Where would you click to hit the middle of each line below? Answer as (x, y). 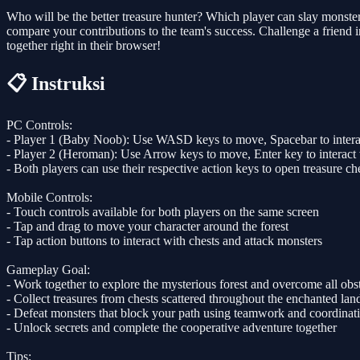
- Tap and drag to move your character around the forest (147, 226)
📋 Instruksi (56, 83)
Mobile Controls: (49, 197)
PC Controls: (39, 125)
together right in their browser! (84, 45)
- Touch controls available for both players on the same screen (163, 211)
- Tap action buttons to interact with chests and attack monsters (164, 240)
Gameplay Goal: (48, 269)
